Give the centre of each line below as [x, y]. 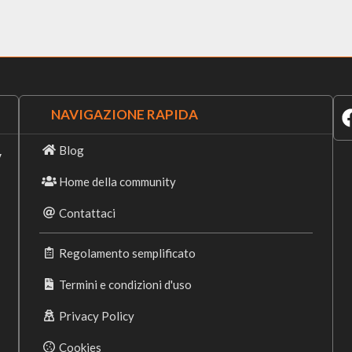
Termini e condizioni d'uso [126, 284]
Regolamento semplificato [128, 253]
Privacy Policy [97, 315]
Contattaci [88, 213]
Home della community [118, 181]
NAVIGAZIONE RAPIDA [125, 114]
